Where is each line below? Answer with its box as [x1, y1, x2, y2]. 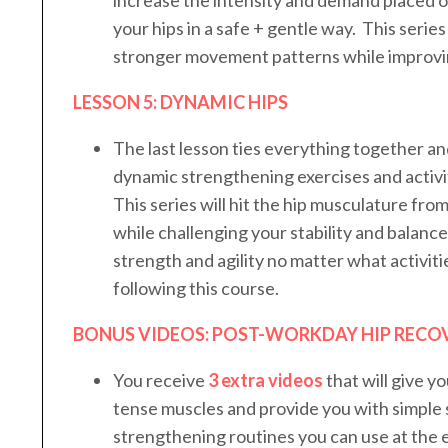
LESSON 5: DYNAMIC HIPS [73, 90, 288, 113]
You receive [113, 368, 208, 391]
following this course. [113, 276, 279, 299]
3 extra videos [208, 368, 323, 391]
